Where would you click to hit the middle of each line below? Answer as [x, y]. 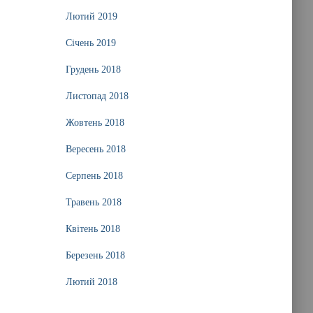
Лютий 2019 [91, 16]
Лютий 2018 [91, 282]
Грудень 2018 [93, 70]
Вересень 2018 [95, 149]
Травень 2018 [93, 202]
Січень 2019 [90, 43]
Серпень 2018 [94, 176]
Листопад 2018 [97, 96]
